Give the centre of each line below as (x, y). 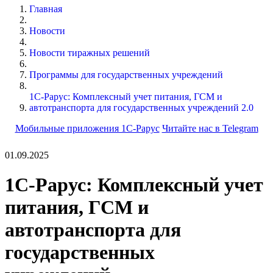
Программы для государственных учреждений (126, 74)
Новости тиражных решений (90, 52)
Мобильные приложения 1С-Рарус (87, 128)
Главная (46, 9)
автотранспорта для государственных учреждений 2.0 (141, 107)
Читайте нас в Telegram (210, 128)
